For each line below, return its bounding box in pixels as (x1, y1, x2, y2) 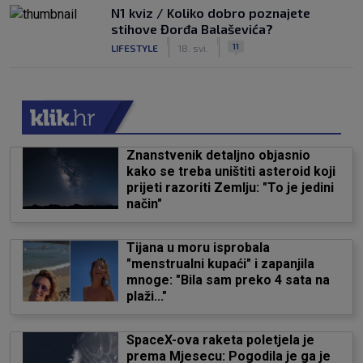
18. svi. (177, 41, 208, 53)
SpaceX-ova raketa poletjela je (126, 332, 314, 348)
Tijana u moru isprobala (126, 240, 270, 255)
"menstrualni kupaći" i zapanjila (126, 256, 314, 271)
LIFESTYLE (111, 41, 158, 53)
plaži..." (126, 288, 167, 304)
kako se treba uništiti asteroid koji (126, 164, 335, 179)
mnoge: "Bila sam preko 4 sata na (126, 272, 330, 288)
